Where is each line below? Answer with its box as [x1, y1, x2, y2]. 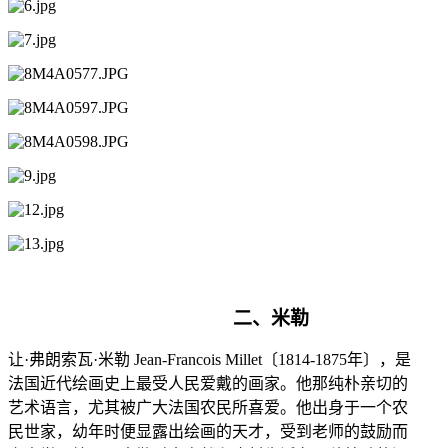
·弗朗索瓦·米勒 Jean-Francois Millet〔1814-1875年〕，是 [24, 350, 411, 368]
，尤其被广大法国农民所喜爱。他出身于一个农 [72, 398, 408, 416]
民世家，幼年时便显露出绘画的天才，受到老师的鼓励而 [8, 422, 408, 440]
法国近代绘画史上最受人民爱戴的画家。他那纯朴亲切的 [8, 374, 408, 392]
